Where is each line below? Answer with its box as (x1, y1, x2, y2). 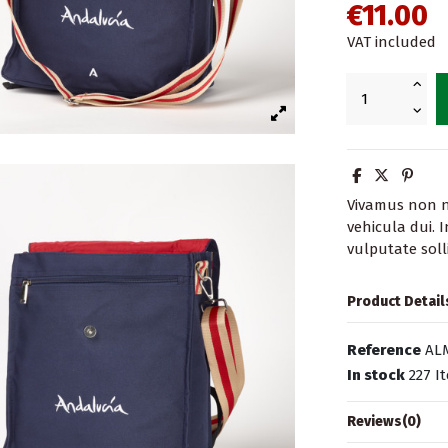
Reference (347, 341, 422, 359)
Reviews (347, 413, 403, 430)
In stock (347, 366, 406, 384)
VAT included (347, 33, 437, 51)
